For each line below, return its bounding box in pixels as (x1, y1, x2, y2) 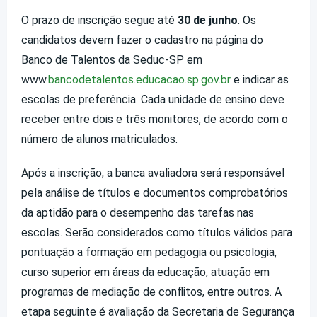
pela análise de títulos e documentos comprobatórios (21, 185, 288, 200)
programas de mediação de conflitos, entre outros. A (21, 284, 282, 299)
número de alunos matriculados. (21, 132, 180, 146)
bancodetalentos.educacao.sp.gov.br (48, 72, 231, 86)
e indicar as (231, 72, 289, 86)
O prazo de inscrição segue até (21, 13, 178, 27)
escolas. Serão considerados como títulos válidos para (21, 225, 292, 239)
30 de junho (178, 13, 238, 27)
